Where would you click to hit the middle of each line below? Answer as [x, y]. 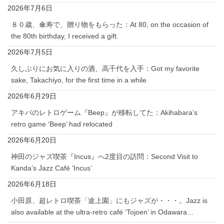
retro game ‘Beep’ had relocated [62, 124]
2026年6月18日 [32, 184]
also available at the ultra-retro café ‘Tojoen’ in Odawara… [102, 212]
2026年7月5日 [30, 52]
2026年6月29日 [32, 96]
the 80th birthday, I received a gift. [65, 36]
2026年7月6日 [30, 8]
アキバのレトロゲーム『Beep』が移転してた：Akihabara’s [104, 113]
